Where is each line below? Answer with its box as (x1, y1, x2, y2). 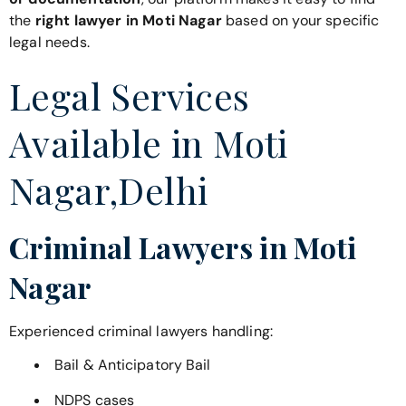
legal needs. (9, 32, 90, 52)
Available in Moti (9, 119, 288, 168)
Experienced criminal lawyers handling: (9, 322, 274, 342)
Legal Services (9, 72, 250, 121)
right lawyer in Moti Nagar (34, 10, 222, 30)
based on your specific (221, 10, 380, 30)
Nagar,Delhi (9, 166, 208, 215)
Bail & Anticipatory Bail (54, 354, 211, 374)
